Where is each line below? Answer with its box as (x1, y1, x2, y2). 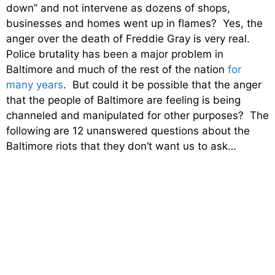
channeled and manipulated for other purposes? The (6, 109, 269, 122)
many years (6, 79, 63, 91)
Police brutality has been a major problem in (6, 48, 223, 61)
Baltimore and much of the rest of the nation (6, 63, 228, 76)
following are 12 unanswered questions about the (6, 125, 250, 137)
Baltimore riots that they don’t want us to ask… (6, 140, 236, 153)
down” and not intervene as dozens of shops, (6, 2, 230, 15)
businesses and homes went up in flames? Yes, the (6, 17, 263, 30)
